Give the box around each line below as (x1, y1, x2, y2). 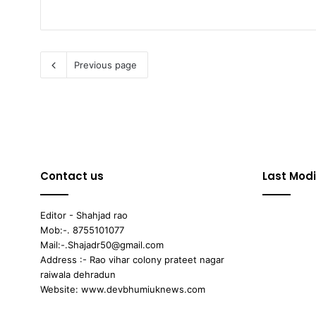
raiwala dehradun (40, 269, 116, 281)
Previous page (74, 59, 137, 71)
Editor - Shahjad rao (40, 209, 128, 221)
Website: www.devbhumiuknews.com (40, 284, 205, 296)
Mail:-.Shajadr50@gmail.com (40, 239, 164, 251)
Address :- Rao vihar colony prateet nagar (40, 254, 224, 266)
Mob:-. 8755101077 (40, 224, 124, 236)
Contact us (40, 169, 104, 184)
